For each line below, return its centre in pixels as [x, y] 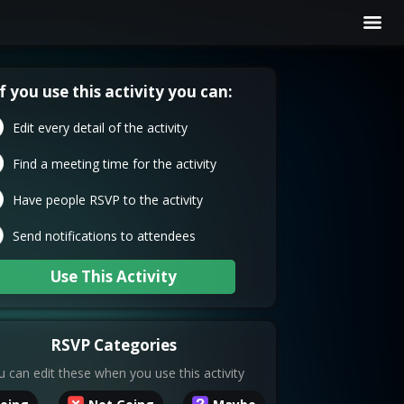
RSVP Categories [113, 345]
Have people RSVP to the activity [108, 200]
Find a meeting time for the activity [115, 164]
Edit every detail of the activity [101, 128]
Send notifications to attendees [105, 236]
